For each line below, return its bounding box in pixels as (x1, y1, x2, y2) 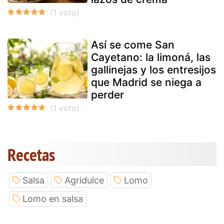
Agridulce (64, 174, 104, 185)
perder (91, 88, 124, 101)
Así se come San (91, 38, 174, 51)
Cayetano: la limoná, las (91, 50, 210, 63)
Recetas (7, 142, 55, 166)
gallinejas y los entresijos (91, 63, 216, 76)
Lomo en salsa (22, 193, 83, 204)
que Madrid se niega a (91, 75, 201, 88)
